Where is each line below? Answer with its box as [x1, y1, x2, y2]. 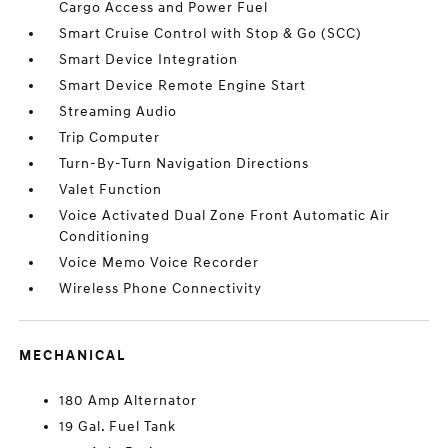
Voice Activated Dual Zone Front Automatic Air [59, 207, 391, 224]
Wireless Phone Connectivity [59, 280, 263, 297]
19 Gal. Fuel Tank [59, 418, 177, 435]
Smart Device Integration [59, 51, 239, 68]
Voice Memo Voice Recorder [59, 254, 260, 271]
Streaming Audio [59, 103, 178, 120]
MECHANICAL [19, 347, 127, 364]
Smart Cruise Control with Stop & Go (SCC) [59, 25, 363, 42]
